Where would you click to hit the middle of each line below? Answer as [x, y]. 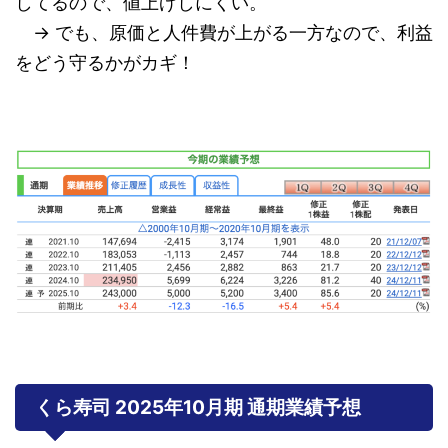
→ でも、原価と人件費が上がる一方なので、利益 [224, 32]
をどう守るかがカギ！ [105, 62]
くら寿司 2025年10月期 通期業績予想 [198, 407]
